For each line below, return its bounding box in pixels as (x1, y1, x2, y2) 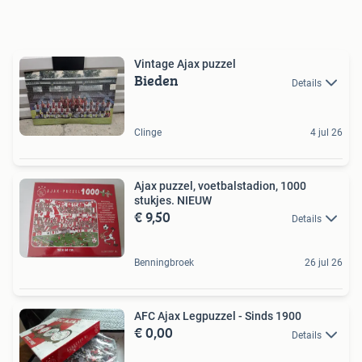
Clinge (134, 127, 162, 139)
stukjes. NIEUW (134, 194, 212, 208)
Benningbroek (134, 257, 194, 269)
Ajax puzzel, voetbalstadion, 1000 (134, 179, 306, 193)
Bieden (134, 69, 179, 92)
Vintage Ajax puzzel (134, 57, 236, 71)
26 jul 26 (305, 257, 343, 269)
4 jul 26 (310, 127, 343, 139)
